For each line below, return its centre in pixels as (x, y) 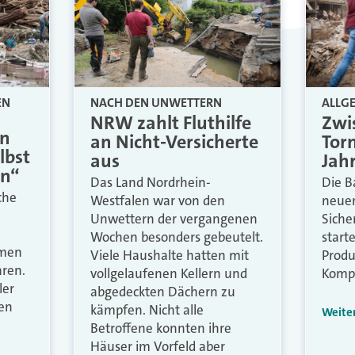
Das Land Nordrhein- (151, 183)
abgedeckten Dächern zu (163, 292)
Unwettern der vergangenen (174, 219)
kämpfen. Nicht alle (147, 310)
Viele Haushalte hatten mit (170, 256)
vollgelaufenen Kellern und (169, 274)
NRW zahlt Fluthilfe (171, 123)
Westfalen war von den (158, 201)
